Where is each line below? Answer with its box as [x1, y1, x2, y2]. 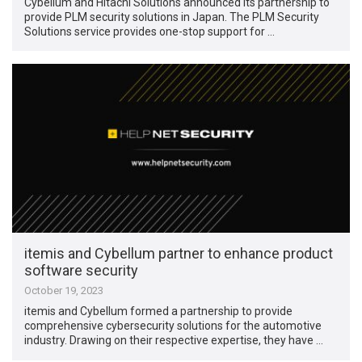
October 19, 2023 [24, 284, 104, 297]
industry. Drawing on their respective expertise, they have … [24, 334, 324, 347]
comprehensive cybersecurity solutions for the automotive [24, 319, 322, 333]
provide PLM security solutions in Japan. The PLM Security [24, 10, 320, 23]
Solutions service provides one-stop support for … [24, 24, 276, 38]
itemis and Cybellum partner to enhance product [24, 245, 334, 263]
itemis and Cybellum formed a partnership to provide [24, 305, 293, 318]
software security [24, 262, 139, 280]
